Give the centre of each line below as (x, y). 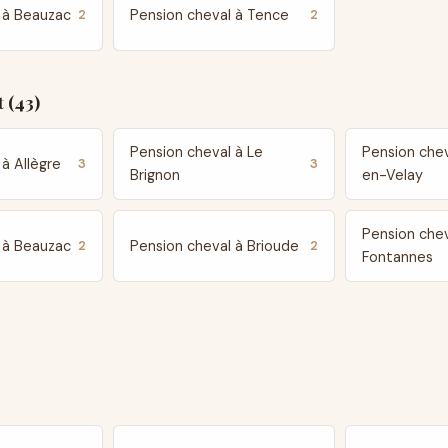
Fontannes (398, 257)
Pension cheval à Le (196, 152)
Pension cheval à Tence (209, 14)
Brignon (154, 175)
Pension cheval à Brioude (214, 245)
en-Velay (393, 175)
